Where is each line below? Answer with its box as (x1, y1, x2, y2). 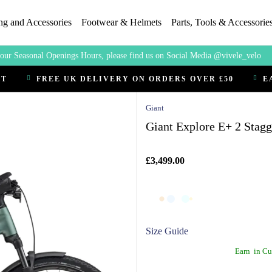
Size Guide (145, 226, 188, 236)
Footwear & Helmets (81, 17, 161, 27)
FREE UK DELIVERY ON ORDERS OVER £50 (36, 75, 234, 83)
